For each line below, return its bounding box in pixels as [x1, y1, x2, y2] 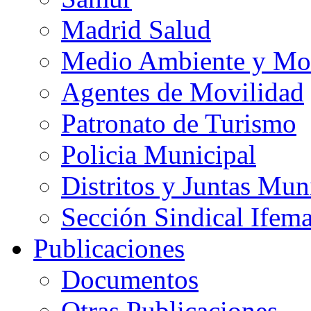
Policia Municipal [61, 140, 256, 169]
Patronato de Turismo [61, 108, 296, 138]
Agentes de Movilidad [61, 77, 304, 107]
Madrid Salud [61, 15, 211, 44]
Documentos [61, 264, 199, 294]
